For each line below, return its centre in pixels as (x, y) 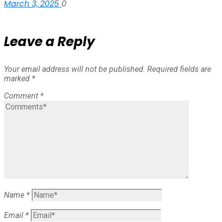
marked (18, 79)
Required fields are (179, 69)
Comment (22, 96)
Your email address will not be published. (75, 69)
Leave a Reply (49, 42)
